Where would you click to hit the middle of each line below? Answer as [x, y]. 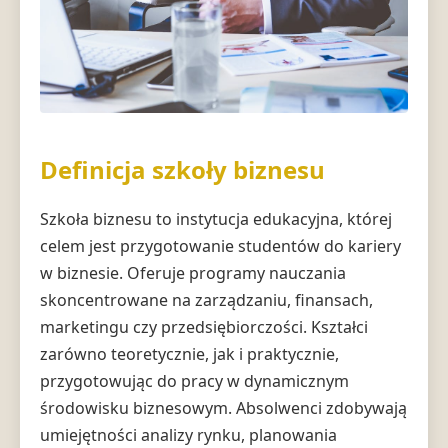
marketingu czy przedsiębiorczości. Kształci [204, 326]
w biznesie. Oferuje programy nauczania [193, 272]
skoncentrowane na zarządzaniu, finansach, [206, 299]
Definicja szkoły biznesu [182, 169]
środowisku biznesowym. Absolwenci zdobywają [223, 407]
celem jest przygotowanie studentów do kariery [220, 245]
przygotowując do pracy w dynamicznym [194, 380]
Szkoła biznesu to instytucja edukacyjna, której [216, 218]
